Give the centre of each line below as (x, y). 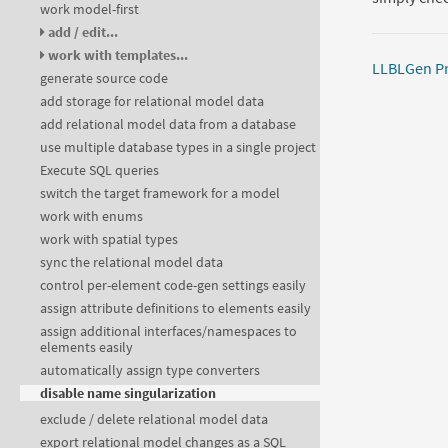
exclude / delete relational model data (154, 419)
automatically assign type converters (150, 370)
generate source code (104, 78)
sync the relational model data (131, 262)
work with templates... (118, 55)
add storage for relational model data (152, 101)
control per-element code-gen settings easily (173, 285)
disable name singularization (128, 393)
